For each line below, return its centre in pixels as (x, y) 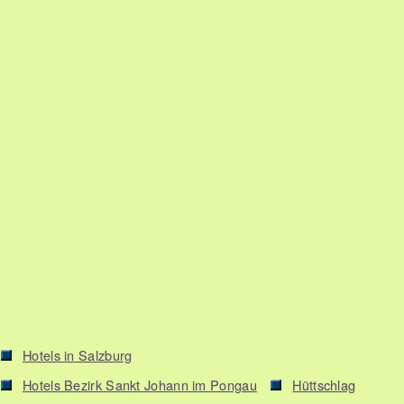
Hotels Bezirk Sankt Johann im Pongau (140, 384)
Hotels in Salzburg (78, 354)
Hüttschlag (324, 384)
